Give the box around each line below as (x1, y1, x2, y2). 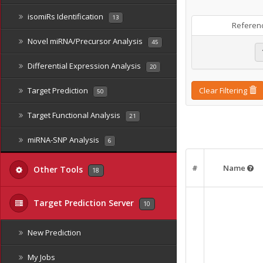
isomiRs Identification (26, 11, 105, 22)
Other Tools (31, 164, 85, 175)
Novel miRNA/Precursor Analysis (26, 36, 144, 46)
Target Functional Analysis (26, 110, 122, 120)
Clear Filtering (199, 85, 249, 96)
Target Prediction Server (31, 197, 136, 208)
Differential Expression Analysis (26, 60, 143, 71)
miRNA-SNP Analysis (26, 134, 101, 145)
